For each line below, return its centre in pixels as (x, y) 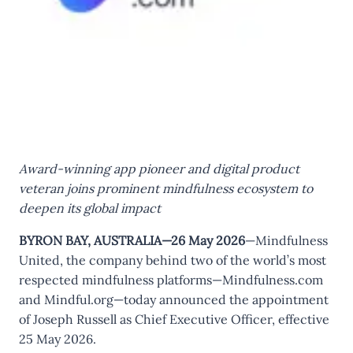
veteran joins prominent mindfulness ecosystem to (166, 188)
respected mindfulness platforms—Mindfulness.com (171, 280)
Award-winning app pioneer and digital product (159, 169)
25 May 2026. (58, 339)
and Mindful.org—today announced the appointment (174, 299)
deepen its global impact (90, 208)
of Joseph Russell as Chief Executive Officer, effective (174, 319)
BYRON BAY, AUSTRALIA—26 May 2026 (132, 240)
